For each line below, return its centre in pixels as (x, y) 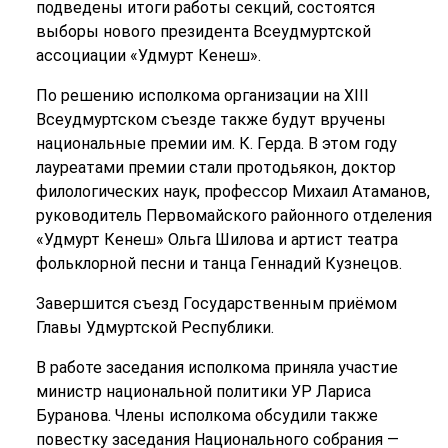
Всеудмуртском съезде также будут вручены (210, 120)
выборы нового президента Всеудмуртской (203, 32)
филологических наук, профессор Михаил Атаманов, (232, 192)
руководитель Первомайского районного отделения (233, 216)
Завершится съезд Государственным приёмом (216, 304)
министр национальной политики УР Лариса (203, 392)
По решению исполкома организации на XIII (202, 96)
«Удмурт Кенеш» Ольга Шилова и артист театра (216, 240)
